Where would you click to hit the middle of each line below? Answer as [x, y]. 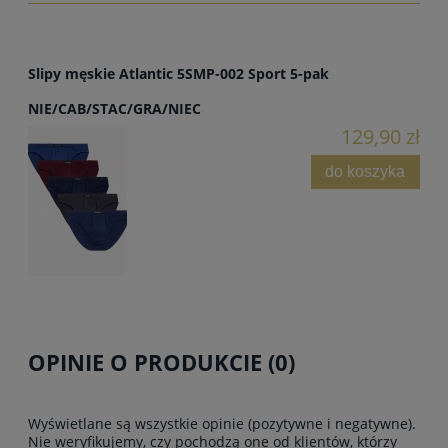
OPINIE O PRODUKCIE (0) [161, 362]
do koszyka [365, 171]
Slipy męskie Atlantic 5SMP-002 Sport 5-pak [178, 73]
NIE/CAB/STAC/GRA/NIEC [114, 108]
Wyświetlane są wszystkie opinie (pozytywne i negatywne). [222, 423]
